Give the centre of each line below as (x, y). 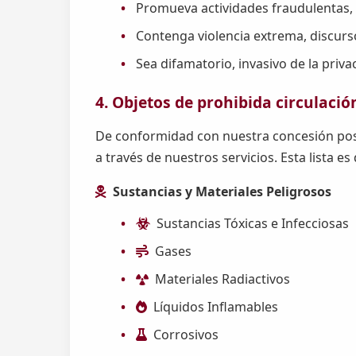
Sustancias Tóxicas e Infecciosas (253, 223)
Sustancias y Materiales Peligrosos (222, 191)
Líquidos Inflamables (216, 306)
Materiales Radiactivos (223, 279)
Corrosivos (186, 334)
